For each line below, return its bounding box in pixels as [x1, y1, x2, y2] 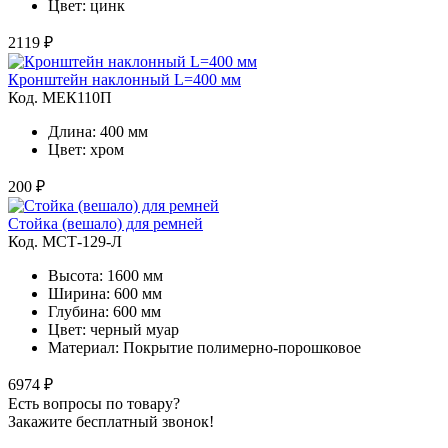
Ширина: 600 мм [48, 284, 162, 302]
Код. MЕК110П [8, 88, 112, 106]
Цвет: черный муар [48, 320, 179, 338]
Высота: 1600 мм [48, 266, 163, 284]
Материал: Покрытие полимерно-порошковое [48, 338, 361, 356]
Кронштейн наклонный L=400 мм [8, 70, 241, 88]
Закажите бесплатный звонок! [8, 412, 214, 430]
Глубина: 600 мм [48, 302, 161, 320]
